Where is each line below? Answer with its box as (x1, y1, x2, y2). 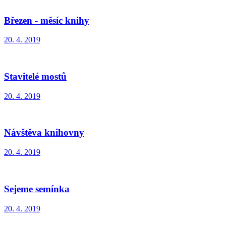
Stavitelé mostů (4, 71, 67, 82)
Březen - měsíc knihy (4, 15, 89, 26)
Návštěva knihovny (4, 127, 84, 138)
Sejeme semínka (4, 183, 70, 194)
